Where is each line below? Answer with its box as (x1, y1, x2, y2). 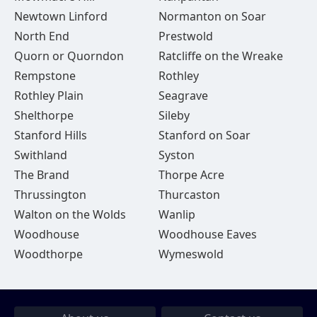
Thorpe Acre (158, 167, 224, 183)
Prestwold (158, 28, 213, 44)
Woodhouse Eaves (158, 226, 257, 242)
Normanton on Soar (158, 8, 266, 24)
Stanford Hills (14, 127, 87, 143)
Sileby (158, 108, 190, 123)
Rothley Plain (14, 88, 83, 103)
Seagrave (158, 88, 208, 103)
